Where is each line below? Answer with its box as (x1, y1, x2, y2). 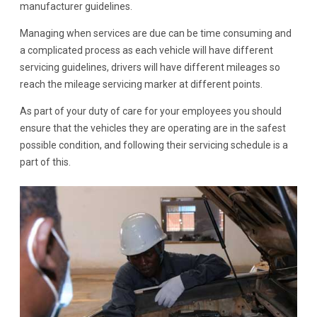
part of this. (20, 156, 71, 168)
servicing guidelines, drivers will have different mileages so (20, 62, 281, 74)
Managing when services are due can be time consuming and (20, 28, 292, 40)
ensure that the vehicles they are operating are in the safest (20, 122, 287, 134)
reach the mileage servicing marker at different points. (20, 79, 263, 91)
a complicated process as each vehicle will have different (20, 45, 274, 57)
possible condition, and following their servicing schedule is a (20, 139, 289, 151)
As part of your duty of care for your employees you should (20, 105, 282, 117)
